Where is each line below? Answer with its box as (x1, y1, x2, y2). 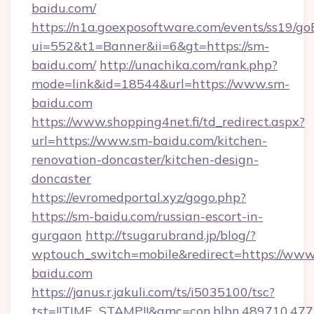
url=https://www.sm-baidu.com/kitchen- (32, 132, 267, 149)
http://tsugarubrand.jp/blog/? (86, 227, 256, 243)
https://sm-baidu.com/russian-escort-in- (32, 208, 263, 224)
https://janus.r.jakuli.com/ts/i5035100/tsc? (32, 284, 275, 300)
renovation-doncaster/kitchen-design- (32, 151, 259, 168)
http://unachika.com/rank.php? (100, 57, 278, 73)
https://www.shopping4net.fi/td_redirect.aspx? (32, 114, 305, 130)
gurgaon (32, 227, 82, 243)
